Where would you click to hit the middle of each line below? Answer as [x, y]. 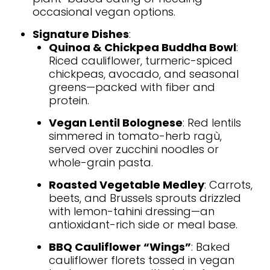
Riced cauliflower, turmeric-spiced [141, 60]
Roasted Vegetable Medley [127, 184]
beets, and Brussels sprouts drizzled [145, 198]
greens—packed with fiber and [132, 87]
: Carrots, [228, 184]
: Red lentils [212, 122]
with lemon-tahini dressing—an [132, 211]
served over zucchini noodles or [134, 149]
